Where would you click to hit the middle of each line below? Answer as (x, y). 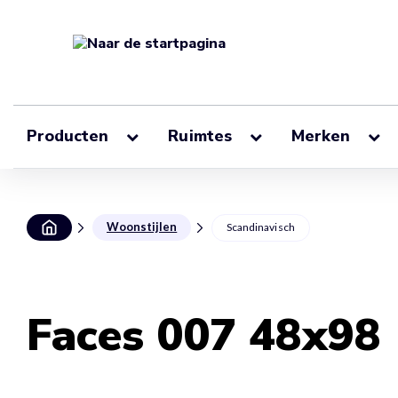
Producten (70, 136)
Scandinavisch (261, 227)
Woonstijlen (142, 227)
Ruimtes (202, 136)
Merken (323, 136)
